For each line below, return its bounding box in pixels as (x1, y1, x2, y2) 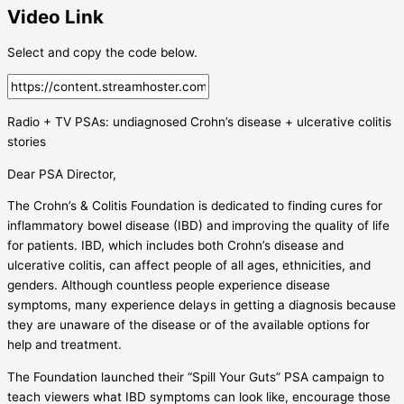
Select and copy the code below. (7, 44, 197, 60)
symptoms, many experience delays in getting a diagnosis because (7, 298, 396, 313)
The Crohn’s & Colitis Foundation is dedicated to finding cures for (7, 198, 382, 214)
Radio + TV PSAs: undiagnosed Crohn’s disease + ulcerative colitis (7, 115, 391, 130)
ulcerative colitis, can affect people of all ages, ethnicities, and (7, 258, 371, 273)
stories (7, 134, 46, 150)
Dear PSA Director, (7, 166, 116, 181)
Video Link (7, 5, 104, 28)
